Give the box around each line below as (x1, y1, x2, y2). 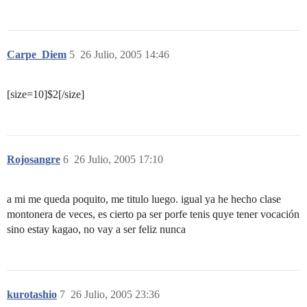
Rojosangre (7, 153, 60, 165)
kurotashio (7, 288, 57, 300)
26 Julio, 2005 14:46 (80, 49, 169, 60)
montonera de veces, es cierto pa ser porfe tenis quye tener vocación (7, 208, 299, 220)
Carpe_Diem (7, 49, 66, 60)
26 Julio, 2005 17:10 (74, 153, 163, 165)
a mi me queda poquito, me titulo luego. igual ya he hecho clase (7, 193, 281, 205)
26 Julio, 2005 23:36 (71, 288, 160, 300)
